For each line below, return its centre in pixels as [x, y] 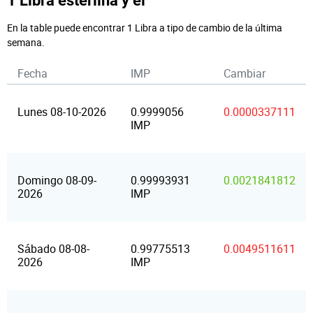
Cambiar [245, 73]
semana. [26, 42]
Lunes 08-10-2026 [62, 112]
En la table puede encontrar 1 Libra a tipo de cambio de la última [145, 28]
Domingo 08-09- [57, 180]
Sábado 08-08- [53, 249]
